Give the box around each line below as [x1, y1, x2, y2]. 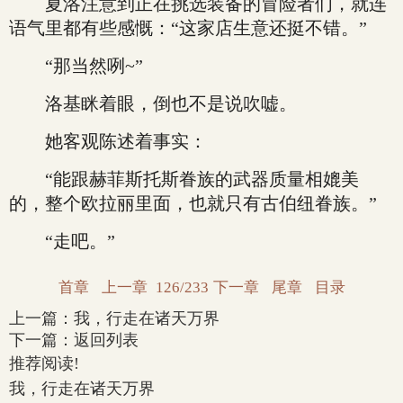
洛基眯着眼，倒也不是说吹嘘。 [9, 94, 297, 113]
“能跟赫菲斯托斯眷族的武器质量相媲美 [9, 169, 359, 189]
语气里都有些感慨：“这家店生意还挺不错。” [9, 18, 367, 38]
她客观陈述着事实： [9, 131, 207, 151]
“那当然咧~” [9, 56, 143, 76]
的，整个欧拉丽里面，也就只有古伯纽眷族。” [9, 193, 377, 213]
